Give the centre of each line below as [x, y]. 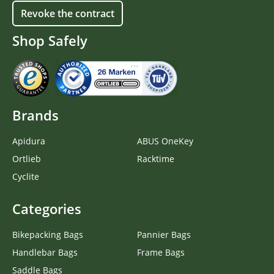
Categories [47, 209]
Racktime [156, 158]
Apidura [29, 141]
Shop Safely [50, 40]
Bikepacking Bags [48, 234]
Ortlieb [27, 158]
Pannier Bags [164, 234]
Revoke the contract [68, 13]
